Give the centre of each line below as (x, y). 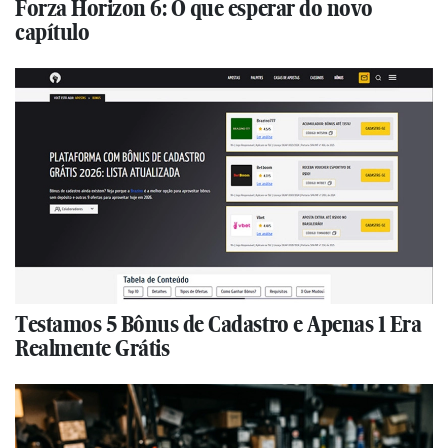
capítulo (52, 32)
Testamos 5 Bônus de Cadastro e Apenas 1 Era (218, 324)
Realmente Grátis (92, 348)
